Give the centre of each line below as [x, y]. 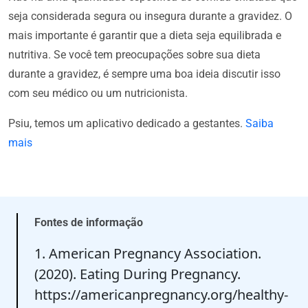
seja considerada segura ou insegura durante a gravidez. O [150, 16]
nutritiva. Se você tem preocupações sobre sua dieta [134, 54]
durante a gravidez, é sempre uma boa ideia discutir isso [144, 74]
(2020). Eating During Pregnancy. [137, 274]
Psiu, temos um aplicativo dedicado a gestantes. [127, 123]
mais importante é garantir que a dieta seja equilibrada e [145, 35]
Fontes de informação [89, 222]
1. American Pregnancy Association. [148, 253]
